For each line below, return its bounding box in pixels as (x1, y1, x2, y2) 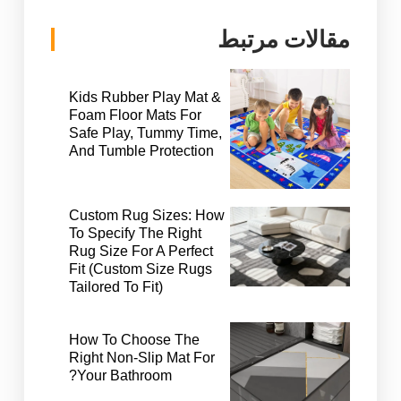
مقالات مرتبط (218, 25, 351, 53)
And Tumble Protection (68, 143, 214, 159)
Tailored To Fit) (68, 278, 163, 294)
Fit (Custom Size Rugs (68, 260, 212, 277)
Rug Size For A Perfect (68, 243, 213, 259)
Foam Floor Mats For (68, 107, 201, 124)
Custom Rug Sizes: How (68, 207, 225, 223)
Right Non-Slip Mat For (68, 349, 215, 365)
